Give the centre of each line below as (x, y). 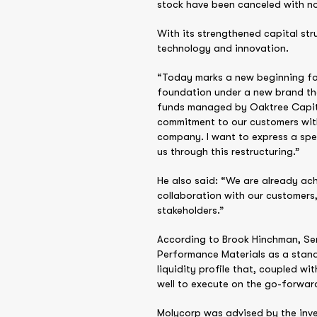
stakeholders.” (190, 211)
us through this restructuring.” (228, 152)
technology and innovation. (223, 48)
